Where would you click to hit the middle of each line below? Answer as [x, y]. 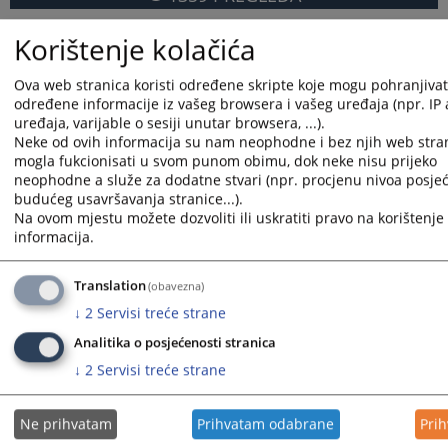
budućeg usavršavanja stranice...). [128, 199]
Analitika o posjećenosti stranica [175, 343]
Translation [110, 286]
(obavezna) [176, 286]
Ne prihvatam [65, 424]
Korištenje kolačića [135, 48]
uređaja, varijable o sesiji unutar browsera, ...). [169, 123]
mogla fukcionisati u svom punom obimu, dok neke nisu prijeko [225, 161]
